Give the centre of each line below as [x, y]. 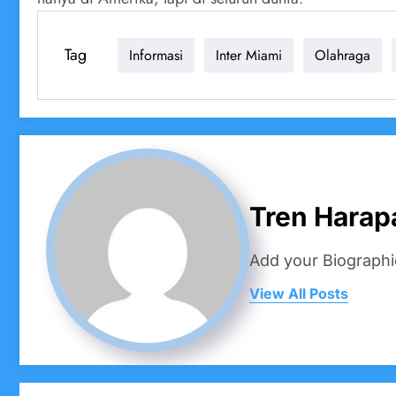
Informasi [156, 55]
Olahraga [343, 55]
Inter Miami [249, 55]
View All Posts [299, 293]
